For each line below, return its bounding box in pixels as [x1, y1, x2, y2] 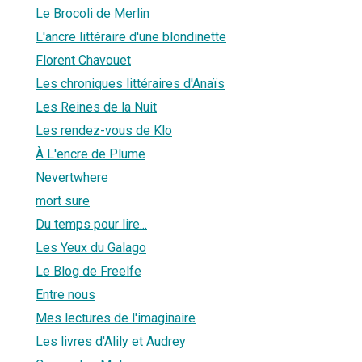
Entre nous [36, 286, 95, 302]
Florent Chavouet [36, 52, 131, 68]
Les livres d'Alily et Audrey [36, 333, 186, 349]
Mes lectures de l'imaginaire [36, 309, 196, 326]
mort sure [36, 192, 90, 208]
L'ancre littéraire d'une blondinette [36, 28, 226, 44]
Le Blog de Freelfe [36, 263, 141, 279]
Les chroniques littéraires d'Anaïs [36, 75, 225, 91]
